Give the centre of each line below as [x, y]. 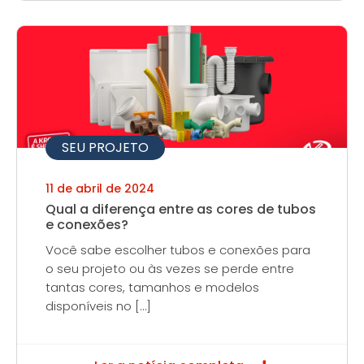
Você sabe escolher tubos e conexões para [178, 250]
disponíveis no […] [98, 306]
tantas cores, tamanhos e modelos [152, 287]
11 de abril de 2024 [100, 188]
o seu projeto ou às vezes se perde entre [170, 269]
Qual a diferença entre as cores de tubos [181, 209]
